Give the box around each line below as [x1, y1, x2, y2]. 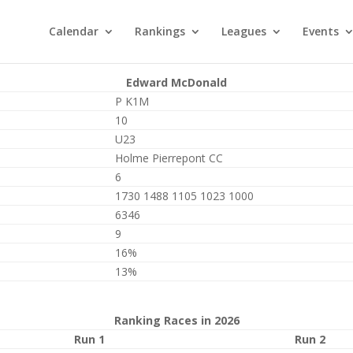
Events [303, 24, 339, 39]
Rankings [135, 24, 185, 39]
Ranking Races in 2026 [113, 313, 240, 328]
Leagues [221, 24, 266, 39]
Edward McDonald [126, 75, 227, 90]
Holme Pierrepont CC [115, 150, 223, 165]
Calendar [49, 24, 98, 39]
